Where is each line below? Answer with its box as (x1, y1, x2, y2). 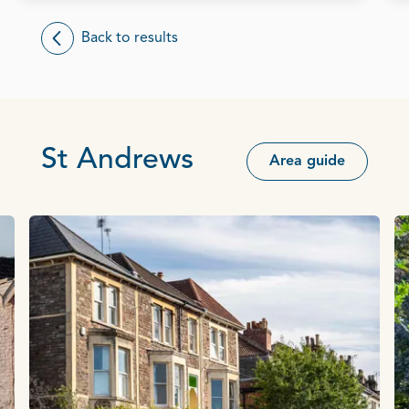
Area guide (269, 153, 345, 169)
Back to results (81, 30, 178, 46)
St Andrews (41, 145, 194, 175)
